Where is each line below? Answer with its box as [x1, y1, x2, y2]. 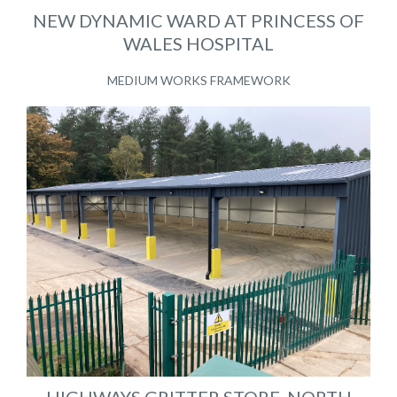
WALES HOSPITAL [123, 33, 274, 55]
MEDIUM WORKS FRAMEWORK [106, 73, 291, 89]
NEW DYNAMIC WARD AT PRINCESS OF [33, 10, 364, 32]
